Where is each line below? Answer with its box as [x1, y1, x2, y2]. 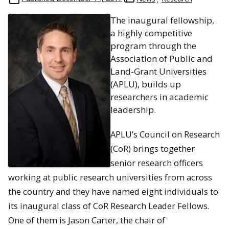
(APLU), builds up [110, 78, 181, 90]
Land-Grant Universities [110, 65, 207, 78]
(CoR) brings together [110, 142, 195, 154]
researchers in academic [110, 91, 209, 103]
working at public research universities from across [8, 171, 212, 183]
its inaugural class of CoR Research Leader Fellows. [8, 199, 209, 212]
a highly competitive [110, 27, 192, 39]
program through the [110, 40, 196, 52]
